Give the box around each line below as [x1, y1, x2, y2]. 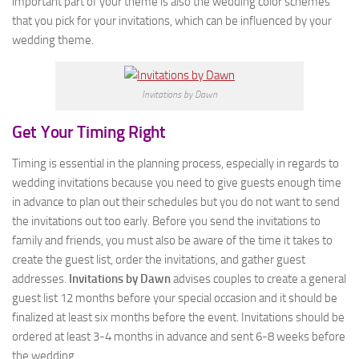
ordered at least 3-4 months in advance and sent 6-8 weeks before [12, 329, 345, 344]
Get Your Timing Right [12, 123, 166, 142]
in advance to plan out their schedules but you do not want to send [12, 195, 340, 209]
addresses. [12, 272, 69, 286]
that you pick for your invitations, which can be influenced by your [12, 14, 332, 28]
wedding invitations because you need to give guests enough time [12, 175, 341, 190]
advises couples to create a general [171, 272, 346, 286]
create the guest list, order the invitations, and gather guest [12, 252, 305, 267]
